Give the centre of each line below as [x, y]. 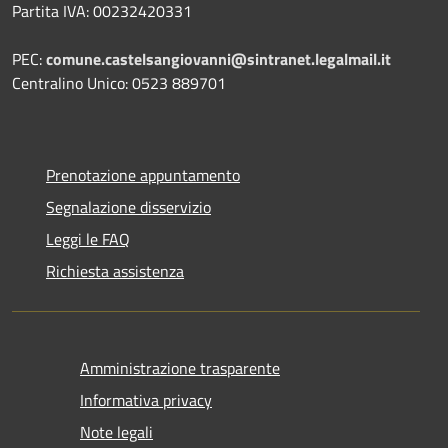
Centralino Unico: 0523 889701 [119, 82]
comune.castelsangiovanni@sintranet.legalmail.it [218, 58]
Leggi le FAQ [88, 238]
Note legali [116, 431]
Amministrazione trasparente [180, 367]
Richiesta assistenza [115, 270]
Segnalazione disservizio [128, 206]
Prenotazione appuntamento [143, 174]
